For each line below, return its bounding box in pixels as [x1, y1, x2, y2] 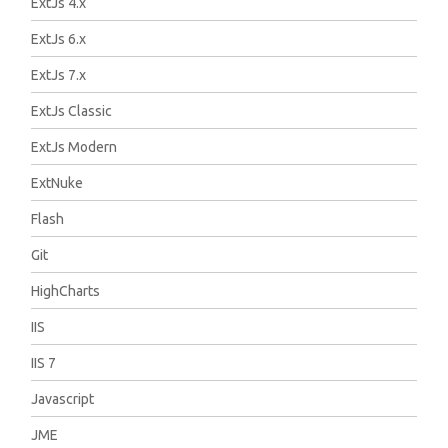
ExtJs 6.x [31, 31, 87, 47]
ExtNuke [31, 175, 84, 191]
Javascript [31, 391, 95, 407]
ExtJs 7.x [31, 67, 87, 83]
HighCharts [31, 283, 101, 299]
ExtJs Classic [31, 103, 113, 119]
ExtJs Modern [31, 139, 118, 155]
